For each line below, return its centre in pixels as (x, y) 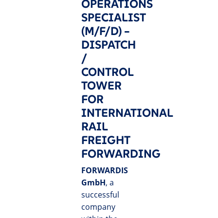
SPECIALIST (114, 18)
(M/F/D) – (106, 31)
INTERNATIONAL (127, 113)
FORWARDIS (105, 171)
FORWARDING (121, 154)
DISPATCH (109, 45)
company (99, 207)
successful (100, 195)
